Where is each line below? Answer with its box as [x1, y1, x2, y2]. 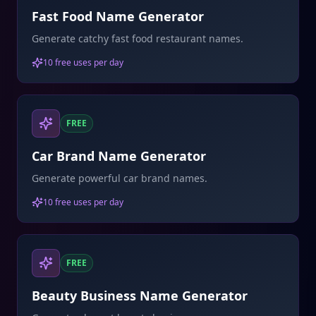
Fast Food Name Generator [32, 8, 204, 25]
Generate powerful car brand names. [32, 171, 207, 185]
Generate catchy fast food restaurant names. [32, 32, 243, 45]
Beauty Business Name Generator [32, 287, 248, 304]
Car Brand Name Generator [32, 147, 206, 164]
